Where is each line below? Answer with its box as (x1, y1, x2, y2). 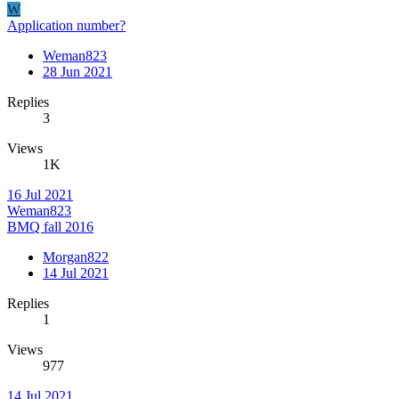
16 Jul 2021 (7, 186, 73, 202)
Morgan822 (43, 248, 109, 265)
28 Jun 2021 (43, 63, 112, 79)
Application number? (7, 17, 126, 33)
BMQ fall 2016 (7, 218, 94, 234)
